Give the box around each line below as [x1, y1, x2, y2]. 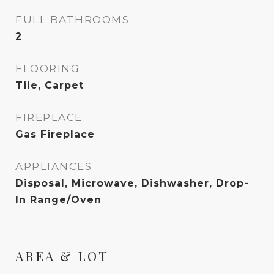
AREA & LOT [15, 247, 109, 264]
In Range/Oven [15, 194, 102, 206]
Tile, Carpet [15, 80, 84, 91]
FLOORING [15, 62, 80, 75]
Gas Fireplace [15, 128, 95, 140]
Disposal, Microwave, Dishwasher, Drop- [15, 177, 249, 189]
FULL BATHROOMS [15, 13, 129, 26]
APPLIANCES [15, 160, 92, 172]
